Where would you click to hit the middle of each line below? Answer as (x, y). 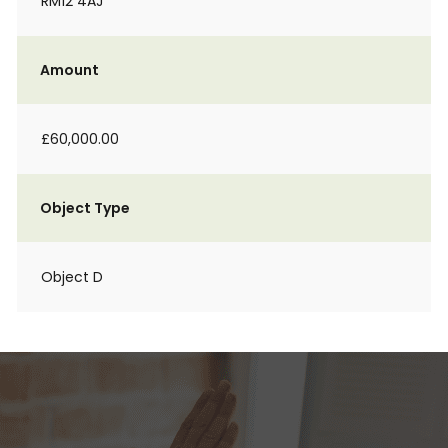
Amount (69, 70)
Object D (72, 277)
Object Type (85, 208)
